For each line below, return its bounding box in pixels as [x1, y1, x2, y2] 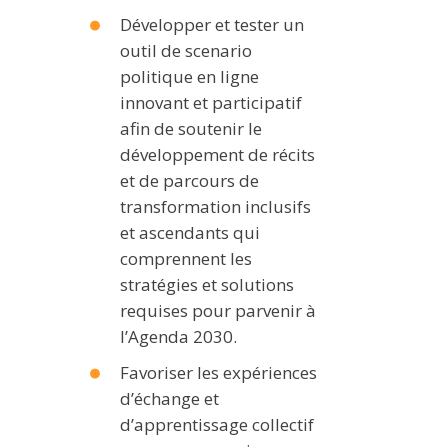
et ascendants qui [120, 220, 260, 244]
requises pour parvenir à [120, 298, 316, 322]
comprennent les [120, 246, 252, 270]
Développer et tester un [120, 12, 304, 36]
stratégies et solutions [120, 272, 294, 296]
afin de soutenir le [120, 116, 262, 140]
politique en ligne [120, 64, 259, 88]
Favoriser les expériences [120, 360, 317, 384]
